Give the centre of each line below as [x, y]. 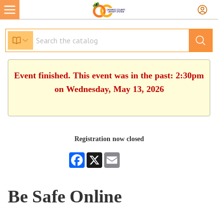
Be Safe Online [65, 196]
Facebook [98, 156]
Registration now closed [109, 139]
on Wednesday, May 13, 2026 [109, 89]
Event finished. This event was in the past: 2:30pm [109, 75]
